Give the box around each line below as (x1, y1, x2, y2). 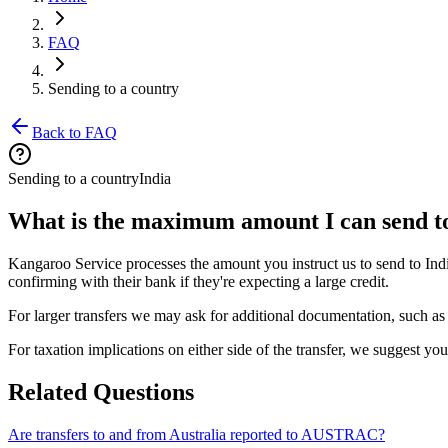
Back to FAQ (32, 124, 117, 141)
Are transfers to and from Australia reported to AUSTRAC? (8, 425, 385, 443)
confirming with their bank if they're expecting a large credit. (8, 272, 389, 290)
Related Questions (8, 378, 194, 405)
